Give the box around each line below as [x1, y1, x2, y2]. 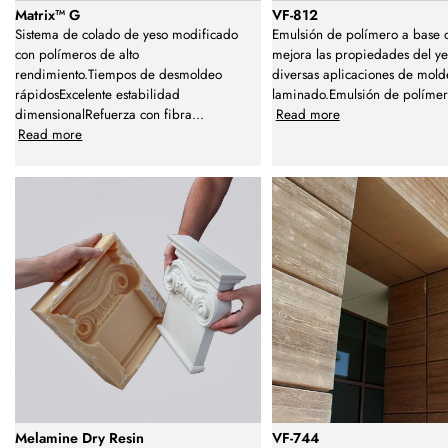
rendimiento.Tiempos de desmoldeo [15, 65, 222, 85]
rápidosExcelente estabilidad [15, 85, 180, 105]
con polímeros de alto [15, 45, 139, 65]
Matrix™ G [15, 5, 80, 26]
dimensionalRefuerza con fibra [15, 105, 192, 125]
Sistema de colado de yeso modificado [15, 25, 238, 45]
